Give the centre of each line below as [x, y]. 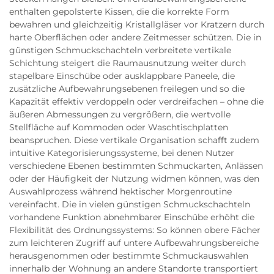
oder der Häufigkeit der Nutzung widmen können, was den [134, 179]
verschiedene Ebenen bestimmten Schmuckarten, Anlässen [136, 166]
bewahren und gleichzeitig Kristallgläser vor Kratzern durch [137, 24]
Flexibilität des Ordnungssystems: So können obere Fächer [135, 230]
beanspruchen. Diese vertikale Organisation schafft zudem [134, 140]
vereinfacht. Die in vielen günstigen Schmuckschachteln [130, 204]
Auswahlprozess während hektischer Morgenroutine [120, 191]
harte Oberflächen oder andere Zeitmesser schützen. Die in [135, 37]
